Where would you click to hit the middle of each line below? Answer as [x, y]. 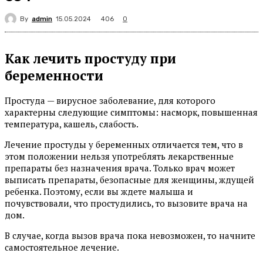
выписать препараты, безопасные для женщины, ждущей [129, 180]
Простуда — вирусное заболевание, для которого [110, 101]
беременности [54, 75]
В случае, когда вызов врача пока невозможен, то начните [130, 236]
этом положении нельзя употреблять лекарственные [119, 156]
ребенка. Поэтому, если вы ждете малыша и [99, 192]
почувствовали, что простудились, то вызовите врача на [126, 203]
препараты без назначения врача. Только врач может [120, 168]
